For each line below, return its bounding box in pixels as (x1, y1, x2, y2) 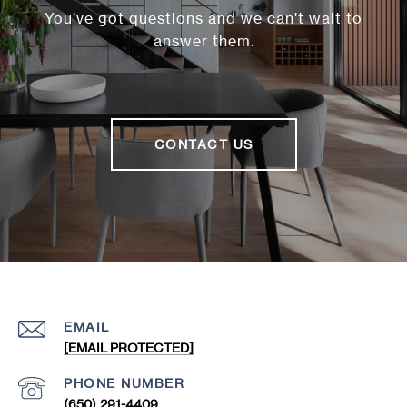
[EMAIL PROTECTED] (64, 340, 194, 355)
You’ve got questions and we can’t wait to (45, 9, 362, 27)
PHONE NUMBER (64, 375, 184, 391)
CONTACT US (154, 136, 253, 152)
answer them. (153, 32, 254, 50)
